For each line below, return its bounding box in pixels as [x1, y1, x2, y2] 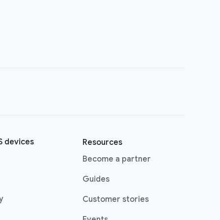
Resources [82, 137, 122, 147]
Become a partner [82, 154, 151, 164]
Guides [82, 174, 110, 184]
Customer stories [82, 194, 149, 204]
